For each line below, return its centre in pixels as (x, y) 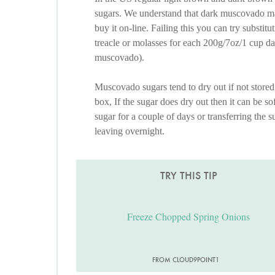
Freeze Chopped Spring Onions (189, 217)
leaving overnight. (130, 131)
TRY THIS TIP (188, 176)
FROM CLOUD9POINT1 (185, 260)
